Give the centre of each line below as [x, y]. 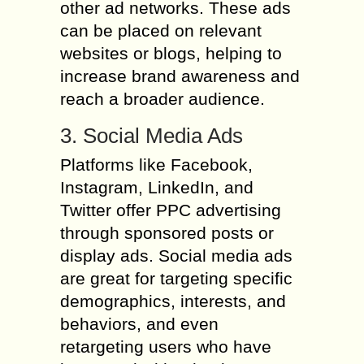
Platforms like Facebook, [156, 165]
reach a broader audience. [162, 99]
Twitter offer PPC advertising [171, 210]
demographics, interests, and [173, 301]
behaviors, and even [139, 324]
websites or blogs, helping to [171, 53]
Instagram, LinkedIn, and [157, 187]
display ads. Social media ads [176, 256]
